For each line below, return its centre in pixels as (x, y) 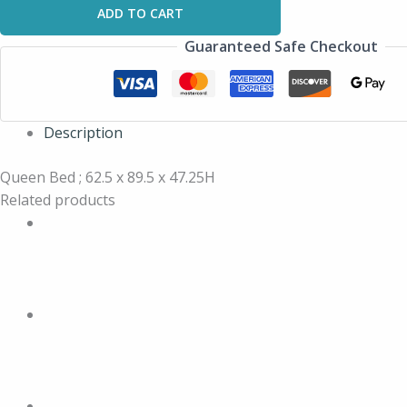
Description (83, 133)
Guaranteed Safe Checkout (281, 46)
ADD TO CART (141, 13)
